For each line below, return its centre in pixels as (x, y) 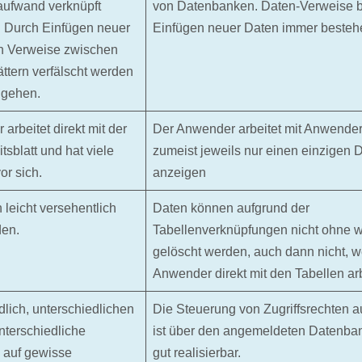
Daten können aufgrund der (231, 208)
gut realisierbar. (197, 353)
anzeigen (179, 173)
